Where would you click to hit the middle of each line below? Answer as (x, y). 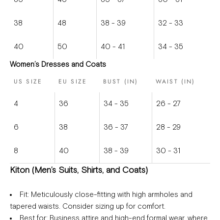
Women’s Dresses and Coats (58, 65)
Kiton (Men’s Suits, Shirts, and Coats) (79, 171)
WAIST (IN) (176, 82)
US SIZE (28, 82)
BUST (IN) (121, 82)
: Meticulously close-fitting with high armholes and (110, 195)
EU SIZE (73, 82)
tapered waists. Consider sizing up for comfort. (88, 207)
